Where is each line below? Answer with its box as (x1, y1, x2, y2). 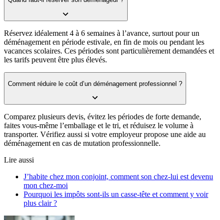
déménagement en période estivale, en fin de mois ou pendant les (4, 37, 204, 46)
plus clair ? (24, 199, 57, 208)
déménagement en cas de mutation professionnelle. (4, 139, 161, 148)
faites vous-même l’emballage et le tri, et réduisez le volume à (4, 121, 193, 130)
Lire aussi (4, 156, 34, 165)
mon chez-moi (24, 181, 68, 190)
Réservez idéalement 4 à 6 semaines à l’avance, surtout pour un (4, 28, 199, 37)
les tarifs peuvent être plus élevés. (4, 55, 107, 64)
